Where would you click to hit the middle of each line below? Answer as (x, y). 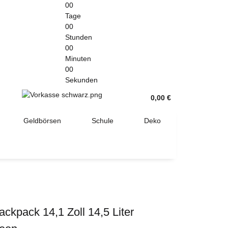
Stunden (79, 37)
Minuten (78, 59)
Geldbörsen (42, 120)
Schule (103, 120)
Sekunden (81, 80)
